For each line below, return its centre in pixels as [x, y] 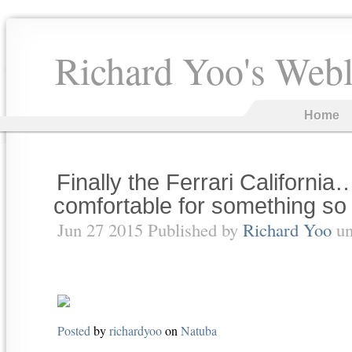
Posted [74, 331]
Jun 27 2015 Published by [150, 229]
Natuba [199, 331]
